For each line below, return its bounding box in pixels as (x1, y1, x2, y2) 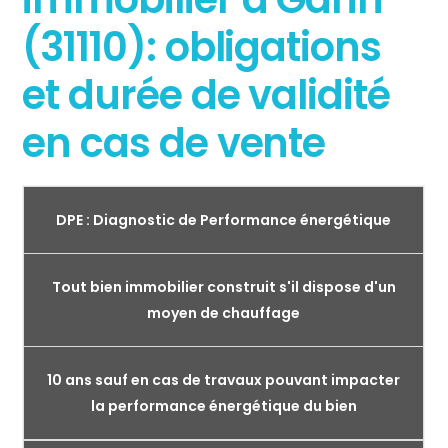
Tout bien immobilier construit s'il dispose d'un (51, 277, 396, 298)
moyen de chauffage (147, 303, 301, 324)
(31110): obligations (22, 19, 381, 76)
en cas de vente (22, 115, 326, 172)
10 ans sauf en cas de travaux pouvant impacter (47, 370, 401, 391)
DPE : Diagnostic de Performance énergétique (56, 210, 392, 231)
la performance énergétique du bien (90, 396, 357, 417)
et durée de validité (22, 67, 390, 124)
